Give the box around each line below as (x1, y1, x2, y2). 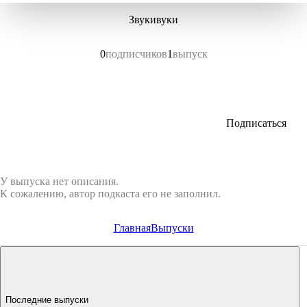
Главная (113, 222, 151, 234)
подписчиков (105, 48, 167, 60)
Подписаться (226, 117, 286, 129)
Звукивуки (129, 14, 178, 25)
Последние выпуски (5, 294, 88, 305)
